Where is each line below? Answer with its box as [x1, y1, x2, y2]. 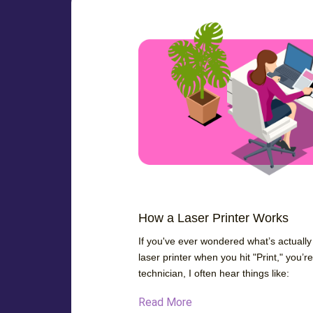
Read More [138, 295, 192, 309]
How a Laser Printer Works [138, 210, 289, 225]
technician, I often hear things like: [138, 267, 289, 279]
